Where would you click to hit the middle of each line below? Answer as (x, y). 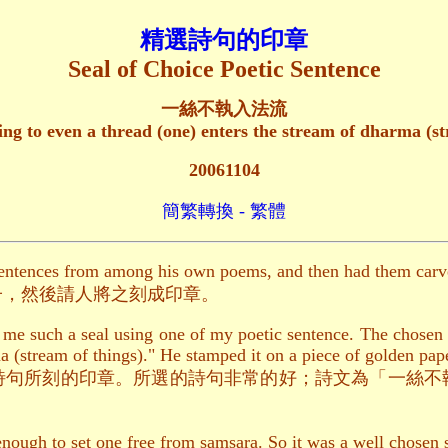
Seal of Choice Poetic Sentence (224, 68)
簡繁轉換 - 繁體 (224, 211)
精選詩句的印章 (224, 39)
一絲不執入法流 (224, 109)
